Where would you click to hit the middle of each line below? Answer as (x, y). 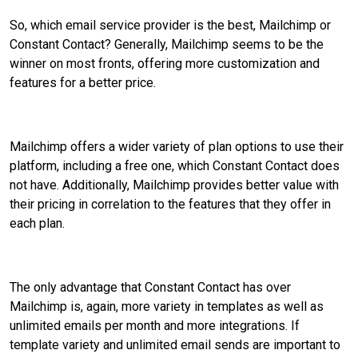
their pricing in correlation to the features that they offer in (170, 205)
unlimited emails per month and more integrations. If (155, 326)
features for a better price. (83, 83)
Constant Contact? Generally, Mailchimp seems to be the (167, 45)
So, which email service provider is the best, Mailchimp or (170, 26)
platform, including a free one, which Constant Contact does (175, 166)
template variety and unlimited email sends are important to (175, 345)
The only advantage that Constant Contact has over (150, 288)
